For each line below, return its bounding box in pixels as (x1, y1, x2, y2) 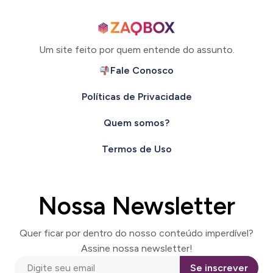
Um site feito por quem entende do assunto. (38, 44, 235, 55)
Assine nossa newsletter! (80, 243, 193, 254)
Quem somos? (104, 117, 169, 129)
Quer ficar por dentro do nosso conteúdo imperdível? (19, 227, 253, 239)
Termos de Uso (101, 143, 172, 155)
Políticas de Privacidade (81, 91, 192, 102)
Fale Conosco (110, 65, 174, 76)
